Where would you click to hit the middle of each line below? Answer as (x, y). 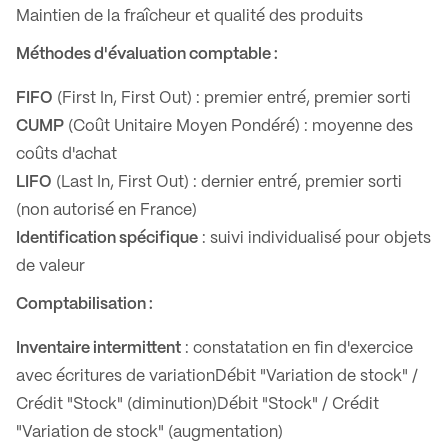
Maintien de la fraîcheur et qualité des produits (189, 16)
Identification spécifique (107, 238)
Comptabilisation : (84, 304)
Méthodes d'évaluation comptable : (147, 54)
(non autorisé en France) (106, 210)
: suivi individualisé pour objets (314, 238)
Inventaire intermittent (98, 348)
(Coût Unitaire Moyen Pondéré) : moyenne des (238, 126)
